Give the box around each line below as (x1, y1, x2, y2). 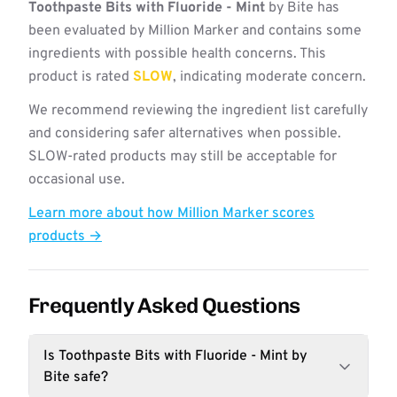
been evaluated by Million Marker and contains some (28, 22, 362, 40)
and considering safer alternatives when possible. (28, 125, 341, 143)
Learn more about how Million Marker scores (28, 205, 315, 222)
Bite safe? (43, 369, 108, 386)
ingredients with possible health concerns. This (28, 45, 326, 63)
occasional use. (28, 171, 125, 189)
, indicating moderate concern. (173, 68, 366, 86)
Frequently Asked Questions (28, 292, 300, 318)
